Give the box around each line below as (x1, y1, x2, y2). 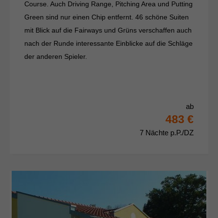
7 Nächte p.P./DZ (140, 128, 194, 137)
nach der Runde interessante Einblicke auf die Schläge (24, 39, 193, 48)
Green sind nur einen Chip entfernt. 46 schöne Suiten (24, 13, 189, 21)
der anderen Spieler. (24, 53, 87, 61)
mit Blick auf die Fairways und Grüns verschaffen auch (24, 26, 192, 35)
